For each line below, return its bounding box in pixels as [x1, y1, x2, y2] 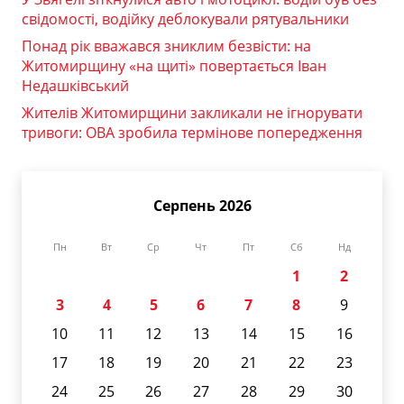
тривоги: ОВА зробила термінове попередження [22, 123, 363, 143]
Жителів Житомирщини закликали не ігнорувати [22, 103, 363, 124]
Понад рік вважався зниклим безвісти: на [22, 36, 311, 57]
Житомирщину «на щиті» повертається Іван [22, 56, 326, 77]
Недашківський [22, 76, 129, 96]
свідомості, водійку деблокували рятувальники [22, 9, 349, 30]
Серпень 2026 [152, 196, 252, 216]
